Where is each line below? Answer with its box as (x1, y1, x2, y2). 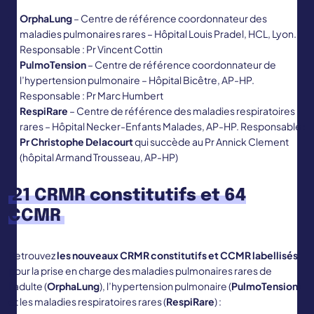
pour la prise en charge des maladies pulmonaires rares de (8, 264, 272, 278)
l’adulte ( (8, 280, 47, 293)
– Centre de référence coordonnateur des (72, 12, 267, 25)
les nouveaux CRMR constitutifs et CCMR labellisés (57, 249, 298, 262)
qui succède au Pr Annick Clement (133, 135, 289, 149)
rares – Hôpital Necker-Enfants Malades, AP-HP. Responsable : (20, 120, 306, 133)
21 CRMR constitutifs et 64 (11, 187, 246, 205)
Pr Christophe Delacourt (20, 135, 133, 149)
